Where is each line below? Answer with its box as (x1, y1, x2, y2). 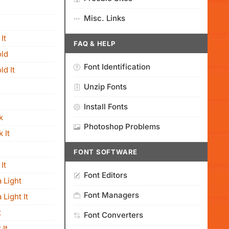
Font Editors (84, 170, 127, 180)
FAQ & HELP (74, 39, 116, 48)
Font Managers (84, 190, 139, 200)
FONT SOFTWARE (74, 148, 138, 156)
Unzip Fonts (84, 82, 127, 91)
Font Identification (84, 62, 150, 72)
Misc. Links (84, 13, 125, 23)
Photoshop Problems (84, 122, 160, 131)
